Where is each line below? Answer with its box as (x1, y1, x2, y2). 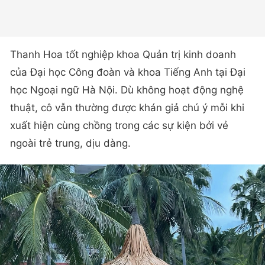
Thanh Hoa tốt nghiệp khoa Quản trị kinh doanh (10, 49, 236, 61)
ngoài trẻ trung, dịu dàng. (10, 137, 131, 150)
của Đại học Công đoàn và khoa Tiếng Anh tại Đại (10, 66, 245, 79)
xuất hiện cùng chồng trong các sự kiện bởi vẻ (10, 119, 228, 132)
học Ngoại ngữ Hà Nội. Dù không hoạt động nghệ (10, 84, 244, 96)
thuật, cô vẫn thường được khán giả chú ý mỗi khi (10, 102, 244, 114)
